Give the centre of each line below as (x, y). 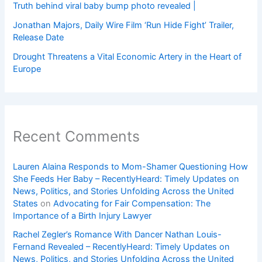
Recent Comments (77, 136)
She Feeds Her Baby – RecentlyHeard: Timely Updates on (126, 179)
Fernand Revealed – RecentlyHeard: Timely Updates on (122, 247)
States (26, 204)
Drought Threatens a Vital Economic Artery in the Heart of (127, 56)
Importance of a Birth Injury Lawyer (82, 216)
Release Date (39, 37)
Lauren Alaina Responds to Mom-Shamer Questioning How (131, 167)
